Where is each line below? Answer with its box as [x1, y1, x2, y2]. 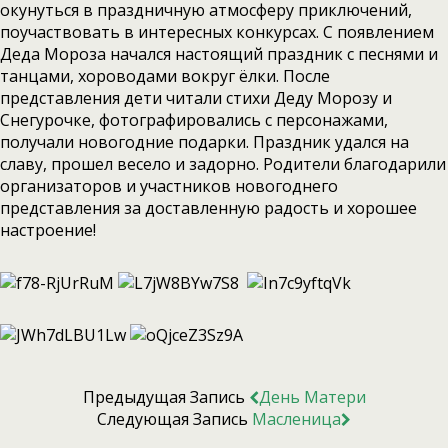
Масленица [252, 407, 341, 430]
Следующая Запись [97, 407, 252, 430]
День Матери [258, 385, 366, 408]
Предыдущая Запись [82, 385, 249, 408]
